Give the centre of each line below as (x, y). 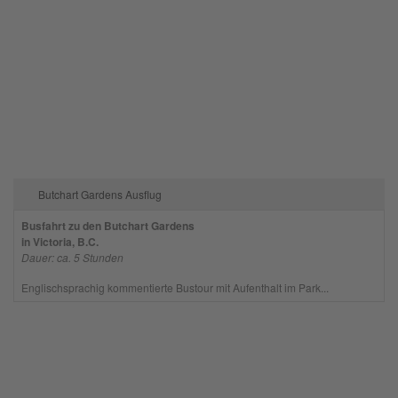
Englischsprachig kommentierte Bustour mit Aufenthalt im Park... (175, 287)
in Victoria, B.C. (60, 241)
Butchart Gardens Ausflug (99, 194)
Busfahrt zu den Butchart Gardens (107, 225)
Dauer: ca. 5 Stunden (72, 257)
